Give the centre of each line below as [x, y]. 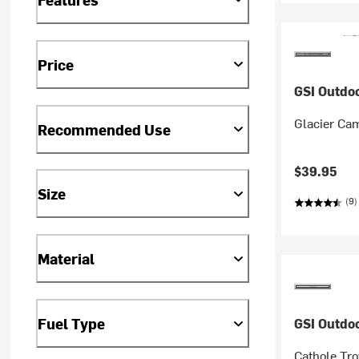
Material [67, 259]
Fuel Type [72, 324]
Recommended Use [105, 129]
